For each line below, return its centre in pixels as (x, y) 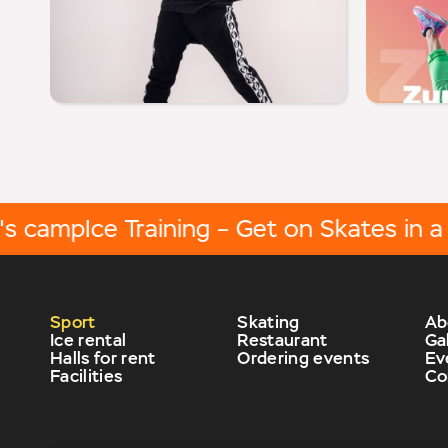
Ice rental (88, 340)
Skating (268, 322)
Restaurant (282, 340)
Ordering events (303, 358)
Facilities (86, 376)
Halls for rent (103, 358)
